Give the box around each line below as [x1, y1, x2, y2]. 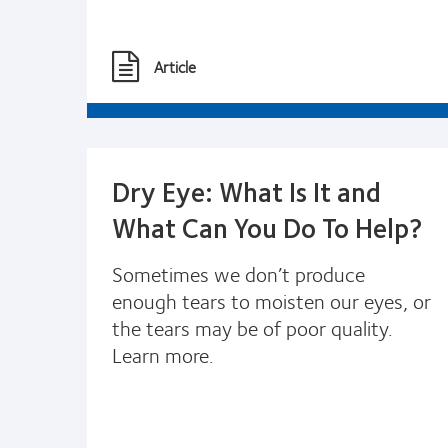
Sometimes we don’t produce [112, 256, 365, 290]
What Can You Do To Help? [112, 205, 423, 248]
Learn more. [112, 337, 214, 371]
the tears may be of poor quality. [112, 310, 393, 344]
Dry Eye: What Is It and [112, 169, 381, 212]
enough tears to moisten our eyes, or [112, 283, 431, 317]
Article [154, 53, 196, 79]
